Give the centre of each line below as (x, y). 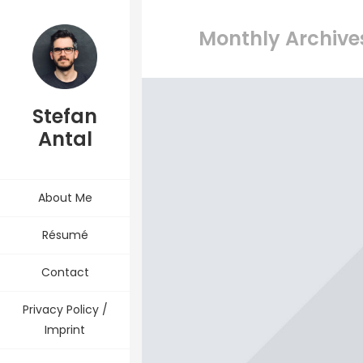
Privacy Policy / (65, 310)
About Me (65, 198)
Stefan (65, 116)
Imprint (65, 330)
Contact (65, 272)
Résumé (65, 235)
